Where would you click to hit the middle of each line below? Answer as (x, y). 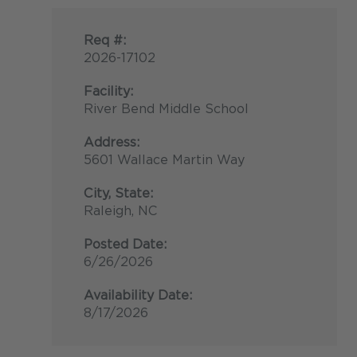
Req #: (105, 41)
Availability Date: (138, 296)
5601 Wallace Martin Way (164, 160)
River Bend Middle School (166, 109)
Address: (112, 143)
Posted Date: (125, 245)
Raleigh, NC (121, 211)
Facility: (108, 92)
